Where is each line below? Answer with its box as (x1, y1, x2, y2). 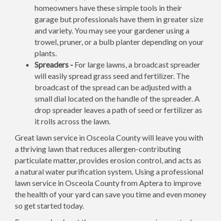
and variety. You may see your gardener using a (35, 26, 189, 35)
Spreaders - (35, 60, 73, 69)
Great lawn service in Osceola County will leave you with (15, 133, 203, 142)
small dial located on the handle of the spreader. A (35, 94, 200, 103)
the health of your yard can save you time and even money (15, 189, 206, 199)
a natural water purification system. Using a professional (15, 167, 203, 176)
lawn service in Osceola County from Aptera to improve (15, 178, 201, 187)
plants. (35, 48, 57, 58)
